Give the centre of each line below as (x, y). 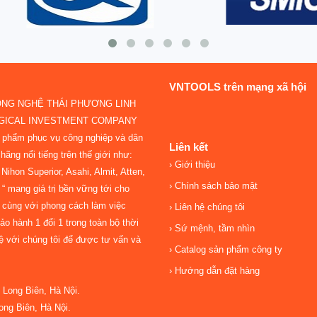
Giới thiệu (194, 164)
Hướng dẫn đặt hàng (216, 270)
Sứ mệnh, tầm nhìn (213, 228)
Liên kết (189, 146)
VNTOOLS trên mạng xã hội (238, 86)
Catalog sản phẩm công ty (227, 249)
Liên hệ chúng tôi (208, 207)
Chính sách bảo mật (215, 185)
